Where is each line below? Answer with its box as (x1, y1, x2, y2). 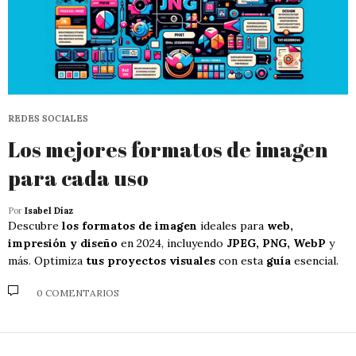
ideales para (197, 218, 267, 233)
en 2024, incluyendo (118, 235, 226, 250)
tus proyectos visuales (86, 253, 215, 268)
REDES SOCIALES (8, 112, 88, 124)
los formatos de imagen (62, 218, 197, 233)
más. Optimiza (8, 253, 86, 268)
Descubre (8, 218, 62, 233)
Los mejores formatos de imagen (8, 134, 328, 164)
